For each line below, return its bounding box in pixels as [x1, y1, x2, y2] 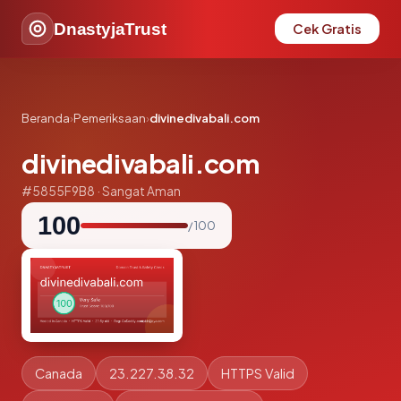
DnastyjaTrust [54, 19, 166, 38]
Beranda [21, 110, 70, 125]
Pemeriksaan [73, 110, 146, 125]
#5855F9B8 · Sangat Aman [21, 183, 181, 199]
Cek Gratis [293, 21, 362, 37]
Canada [35, 365, 82, 381]
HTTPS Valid [221, 365, 294, 381]
